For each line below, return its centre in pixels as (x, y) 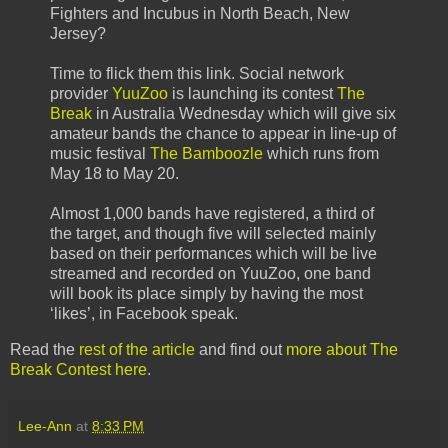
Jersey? (78, 34)
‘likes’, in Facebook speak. (144, 314)
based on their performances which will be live (213, 254)
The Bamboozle (206, 154)
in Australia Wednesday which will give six (244, 114)
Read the (44, 349)
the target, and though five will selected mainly (213, 234)
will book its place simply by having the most (206, 294)
